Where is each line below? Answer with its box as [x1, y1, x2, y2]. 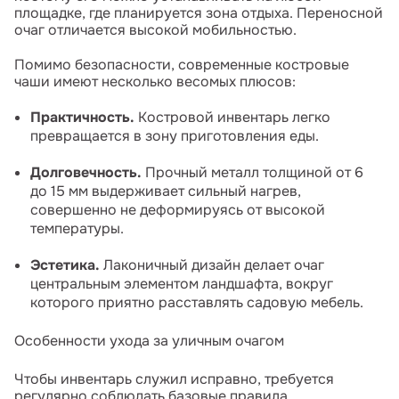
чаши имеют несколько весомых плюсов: [14, 71, 296, 91]
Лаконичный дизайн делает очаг [100, 255, 324, 274]
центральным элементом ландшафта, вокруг [30, 273, 333, 293]
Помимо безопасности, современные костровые [14, 54, 349, 74]
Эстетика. [30, 255, 100, 274]
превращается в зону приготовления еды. [30, 126, 319, 145]
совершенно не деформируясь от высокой [30, 199, 325, 219]
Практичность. [30, 107, 134, 126]
